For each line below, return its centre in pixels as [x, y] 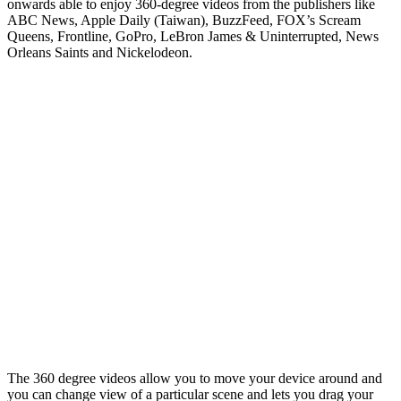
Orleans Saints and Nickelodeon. [100, 52]
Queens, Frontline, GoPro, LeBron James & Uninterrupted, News [193, 36]
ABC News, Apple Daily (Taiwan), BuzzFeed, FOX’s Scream [184, 20]
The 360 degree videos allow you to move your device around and [195, 378]
